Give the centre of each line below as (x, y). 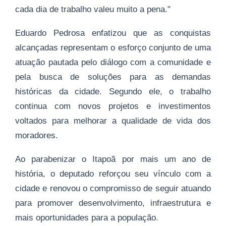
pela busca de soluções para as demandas (113, 77)
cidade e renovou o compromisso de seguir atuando (113, 188)
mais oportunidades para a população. (87, 217)
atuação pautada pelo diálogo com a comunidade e (113, 62)
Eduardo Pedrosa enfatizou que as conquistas (113, 33)
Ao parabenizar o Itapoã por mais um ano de (113, 159)
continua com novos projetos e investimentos (113, 106)
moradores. (37, 135)
